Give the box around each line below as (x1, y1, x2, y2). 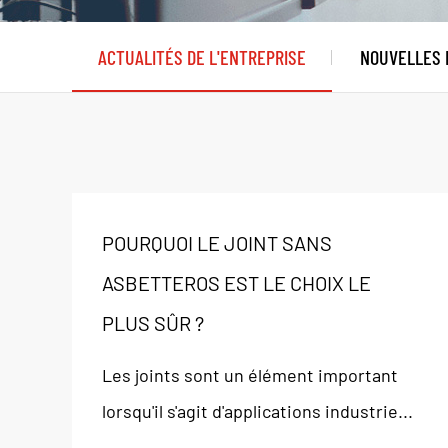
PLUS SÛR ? (102, 311, 204, 335)
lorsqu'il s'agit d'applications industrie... (102, 400, 413, 422)
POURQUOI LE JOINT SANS (102, 231, 332, 255)
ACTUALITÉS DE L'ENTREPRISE (98, 45, 306, 69)
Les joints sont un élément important (102, 364, 398, 386)
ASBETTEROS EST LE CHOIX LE (102, 271, 371, 295)
